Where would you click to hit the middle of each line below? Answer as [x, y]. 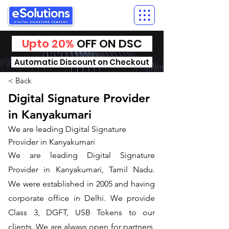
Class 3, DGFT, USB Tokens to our [82, 212]
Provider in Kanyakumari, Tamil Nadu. [82, 169]
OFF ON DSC [113, 44]
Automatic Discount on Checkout [82, 62]
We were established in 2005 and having [82, 184]
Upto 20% [43, 44]
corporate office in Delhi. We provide [82, 198]
